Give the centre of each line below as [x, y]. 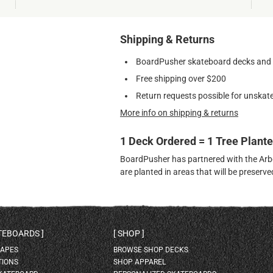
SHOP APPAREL [139, 262]
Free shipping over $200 [181, 78]
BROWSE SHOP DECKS [151, 250]
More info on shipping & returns [179, 112]
